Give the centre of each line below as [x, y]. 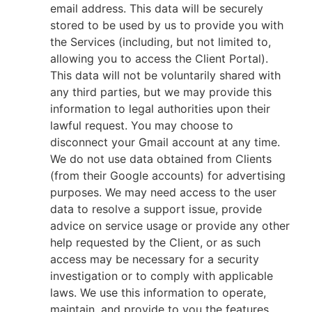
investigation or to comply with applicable [162, 276]
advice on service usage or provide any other [170, 226]
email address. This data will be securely [157, 8]
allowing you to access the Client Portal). [159, 58]
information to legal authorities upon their [160, 109]
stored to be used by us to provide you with [167, 25]
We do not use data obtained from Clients [161, 159]
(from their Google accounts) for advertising [168, 175]
